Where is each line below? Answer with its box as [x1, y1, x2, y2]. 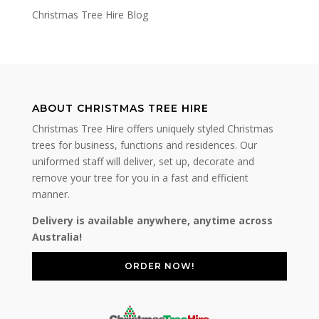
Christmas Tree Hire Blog [31, 8, 148, 22]
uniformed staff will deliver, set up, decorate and [31, 155, 254, 169]
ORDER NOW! [124, 261, 194, 272]
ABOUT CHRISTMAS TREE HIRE [31, 102, 209, 115]
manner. [31, 187, 70, 202]
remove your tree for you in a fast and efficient [31, 171, 249, 185]
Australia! [31, 230, 82, 244]
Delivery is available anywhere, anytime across [31, 214, 273, 228]
